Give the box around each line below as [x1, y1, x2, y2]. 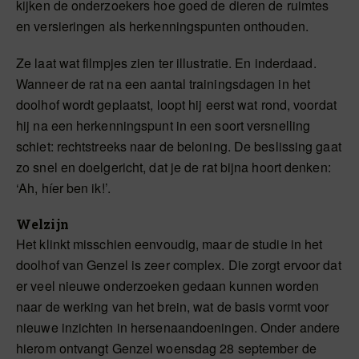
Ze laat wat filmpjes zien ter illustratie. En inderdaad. [16, 53, 317, 72]
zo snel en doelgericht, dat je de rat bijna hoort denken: [16, 157, 331, 176]
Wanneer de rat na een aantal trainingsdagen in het [16, 74, 311, 93]
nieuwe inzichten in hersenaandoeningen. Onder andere [16, 317, 341, 337]
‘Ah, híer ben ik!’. [16, 178, 111, 197]
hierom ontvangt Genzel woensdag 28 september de [16, 338, 317, 357]
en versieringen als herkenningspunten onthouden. [16, 16, 309, 35]
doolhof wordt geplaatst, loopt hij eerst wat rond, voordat [16, 95, 337, 114]
